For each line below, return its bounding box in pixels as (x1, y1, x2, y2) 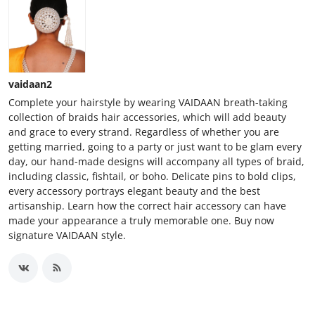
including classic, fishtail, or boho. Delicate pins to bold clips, (8, 169, 296, 183)
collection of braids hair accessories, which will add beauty (8, 110, 286, 124)
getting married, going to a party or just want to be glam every (8, 139, 302, 153)
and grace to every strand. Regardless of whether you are (8, 124, 279, 139)
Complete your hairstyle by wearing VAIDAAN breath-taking (8, 95, 288, 109)
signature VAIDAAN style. (8, 228, 126, 242)
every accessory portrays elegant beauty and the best (8, 184, 260, 198)
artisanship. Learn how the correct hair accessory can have (8, 198, 286, 212)
